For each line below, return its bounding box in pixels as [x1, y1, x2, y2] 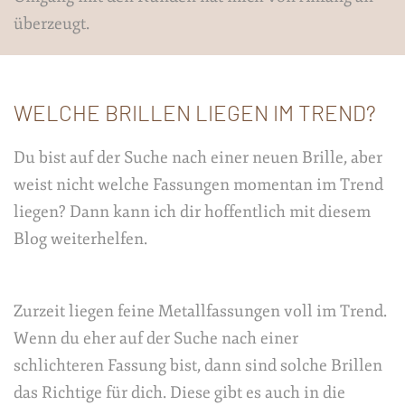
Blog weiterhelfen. [14, 229, 147, 249]
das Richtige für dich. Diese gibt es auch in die [14, 382, 345, 402]
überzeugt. [14, 14, 89, 33]
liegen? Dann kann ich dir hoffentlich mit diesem [14, 202, 371, 221]
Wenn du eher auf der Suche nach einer [14, 328, 298, 348]
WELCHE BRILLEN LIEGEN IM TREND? [14, 99, 376, 126]
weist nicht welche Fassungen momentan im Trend [14, 174, 383, 194]
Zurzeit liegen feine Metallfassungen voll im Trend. [14, 301, 387, 321]
